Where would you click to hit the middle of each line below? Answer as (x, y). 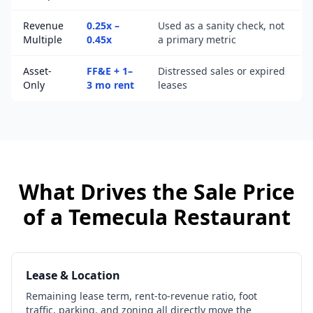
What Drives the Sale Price (156, 192)
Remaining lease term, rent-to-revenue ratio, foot (141, 296)
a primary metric (197, 39)
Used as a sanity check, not (221, 26)
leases (173, 85)
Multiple (43, 39)
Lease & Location (73, 275)
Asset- (37, 71)
